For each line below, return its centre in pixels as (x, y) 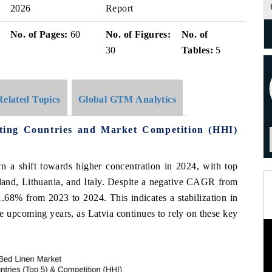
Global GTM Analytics (127, 99)
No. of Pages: (39, 34)
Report (120, 8)
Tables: (197, 50)
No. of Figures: (138, 34)
